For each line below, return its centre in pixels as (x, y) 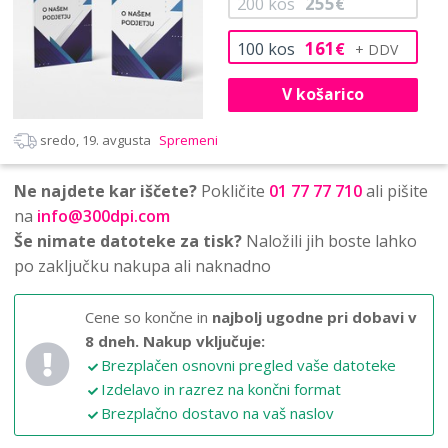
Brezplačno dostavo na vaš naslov (217, 412)
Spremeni (187, 139)
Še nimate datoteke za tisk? (128, 240)
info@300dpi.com (103, 215)
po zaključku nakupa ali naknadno (142, 265)
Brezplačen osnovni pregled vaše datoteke (248, 364)
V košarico (322, 94)
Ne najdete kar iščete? (105, 190)
